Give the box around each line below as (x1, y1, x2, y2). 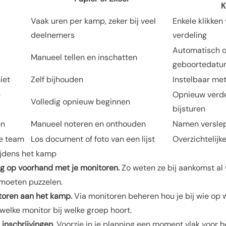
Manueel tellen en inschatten (31, 52, 137, 63)
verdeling (173, 30, 207, 40)
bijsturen (173, 103, 205, 114)
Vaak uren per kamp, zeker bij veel (31, 16, 156, 26)
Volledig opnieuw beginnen (31, 96, 130, 107)
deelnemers (31, 30, 75, 40)
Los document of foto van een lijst (31, 134, 155, 144)
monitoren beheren (88, 191, 159, 201)
